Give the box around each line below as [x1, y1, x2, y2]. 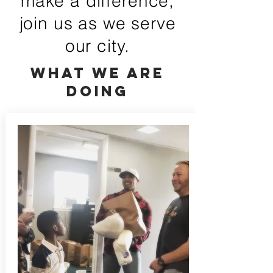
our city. [65, 35, 130, 56]
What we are [30, 63, 165, 82]
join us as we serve [19, 13, 176, 34]
